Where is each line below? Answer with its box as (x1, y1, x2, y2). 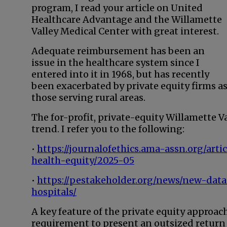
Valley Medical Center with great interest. (31, 25, 219, 37)
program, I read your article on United (31, 2, 203, 14)
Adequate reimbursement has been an (31, 45, 205, 57)
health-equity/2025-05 (31, 155, 134, 166)
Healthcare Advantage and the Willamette (31, 14, 222, 25)
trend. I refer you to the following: (31, 123, 184, 135)
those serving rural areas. (31, 92, 145, 103)
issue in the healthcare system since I (31, 57, 200, 68)
